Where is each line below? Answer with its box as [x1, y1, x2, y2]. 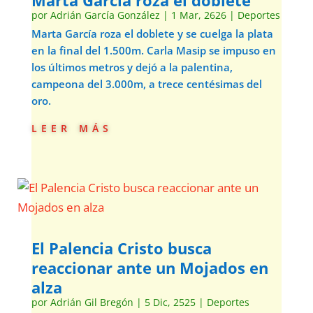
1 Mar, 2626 [170, 8, 226, 22]
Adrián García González [50, 8, 160, 22]
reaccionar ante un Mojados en [31, 257, 268, 278]
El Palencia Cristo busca [31, 238, 212, 259]
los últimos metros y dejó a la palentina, [31, 60, 233, 74]
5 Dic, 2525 [144, 296, 196, 309]
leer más [31, 117, 112, 136]
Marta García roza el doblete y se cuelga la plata [31, 27, 273, 41]
